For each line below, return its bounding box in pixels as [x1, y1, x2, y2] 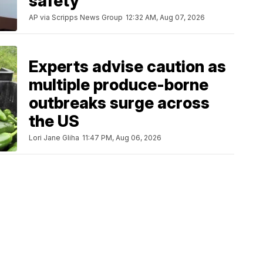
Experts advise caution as [29, 57, 226, 77]
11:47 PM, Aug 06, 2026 [82, 133, 161, 143]
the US [29, 112, 79, 131]
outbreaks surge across [29, 93, 210, 113]
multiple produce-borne [29, 75, 208, 95]
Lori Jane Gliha [29, 133, 79, 143]
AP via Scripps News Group [29, 13, 123, 22]
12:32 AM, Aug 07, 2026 [126, 13, 205, 22]
